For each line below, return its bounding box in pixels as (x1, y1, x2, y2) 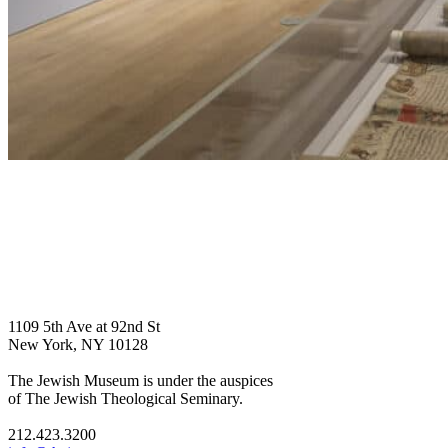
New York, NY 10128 (8, 335, 148, 353)
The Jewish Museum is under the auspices (8, 371, 273, 389)
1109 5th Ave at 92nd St (8, 317, 160, 335)
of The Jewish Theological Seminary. (8, 389, 243, 407)
